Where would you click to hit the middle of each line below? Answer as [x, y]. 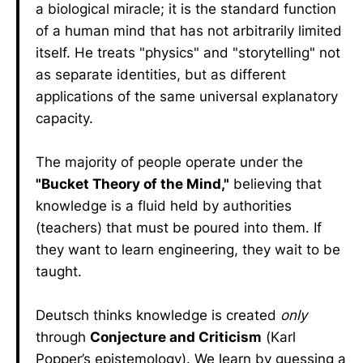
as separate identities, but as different [161, 75]
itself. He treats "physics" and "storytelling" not [188, 53]
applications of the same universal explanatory [187, 96]
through [63, 337]
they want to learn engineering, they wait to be [188, 250]
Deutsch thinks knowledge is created [158, 315]
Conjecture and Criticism [176, 337]
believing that [275, 184]
